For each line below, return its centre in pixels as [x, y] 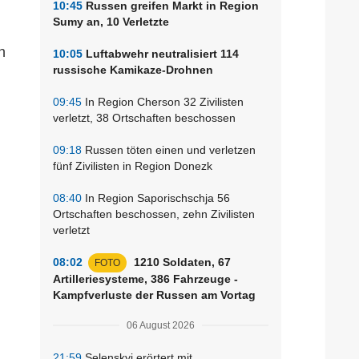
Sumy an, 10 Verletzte [111, 21]
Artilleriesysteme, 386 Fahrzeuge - [145, 278]
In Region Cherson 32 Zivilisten [163, 101]
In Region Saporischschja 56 [156, 198]
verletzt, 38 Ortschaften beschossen [144, 117]
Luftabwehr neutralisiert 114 [161, 53]
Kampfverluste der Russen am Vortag [154, 294]
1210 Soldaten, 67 [181, 262]
